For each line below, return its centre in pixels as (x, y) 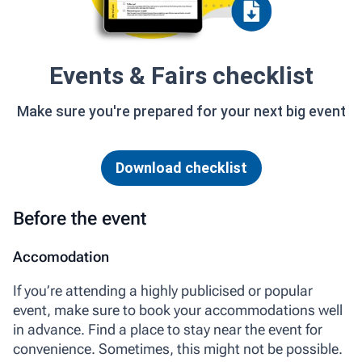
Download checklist (181, 168)
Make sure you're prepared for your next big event (181, 111)
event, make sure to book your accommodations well (178, 310)
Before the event (80, 219)
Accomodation (61, 257)
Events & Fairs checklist (181, 76)
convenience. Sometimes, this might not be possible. (178, 349)
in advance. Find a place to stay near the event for (168, 330)
